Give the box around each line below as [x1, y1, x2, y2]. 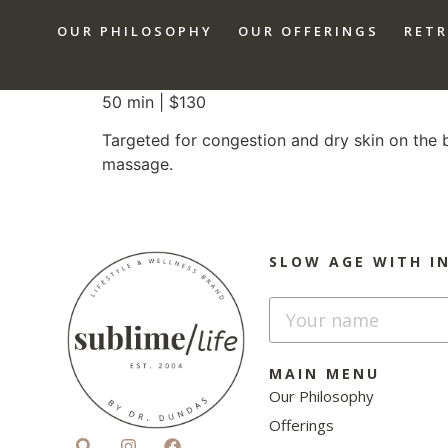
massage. [102, 154, 173, 175]
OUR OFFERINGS [237, 22, 379, 40]
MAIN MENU [269, 363, 381, 383]
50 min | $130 [102, 92, 206, 112]
